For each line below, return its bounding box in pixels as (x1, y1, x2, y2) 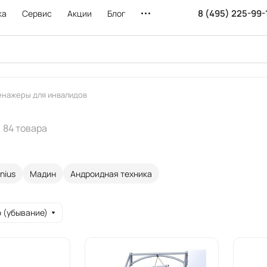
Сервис (22, 8, 52, 19)
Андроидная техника (70, 167, 152, 179)
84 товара (3, 121, 47, 135)
